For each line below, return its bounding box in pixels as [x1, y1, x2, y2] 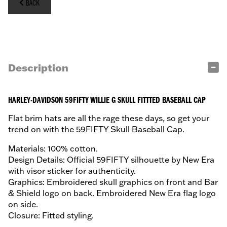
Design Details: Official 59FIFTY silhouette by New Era [8, 155, 214, 165]
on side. [8, 199, 38, 210]
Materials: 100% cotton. [8, 143, 98, 154]
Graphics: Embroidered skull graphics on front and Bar [8, 177, 218, 187]
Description [8, 61, 68, 74]
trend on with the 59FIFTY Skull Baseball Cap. [8, 124, 184, 135]
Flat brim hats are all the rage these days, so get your [8, 113, 209, 124]
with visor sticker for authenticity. [8, 166, 136, 176]
